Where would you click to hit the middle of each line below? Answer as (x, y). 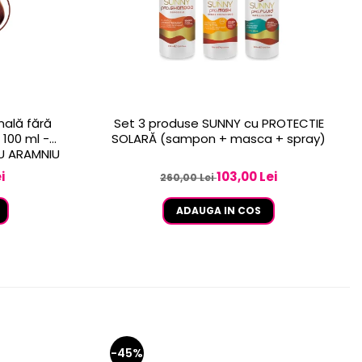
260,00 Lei (188, 178)
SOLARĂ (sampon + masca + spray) (219, 139)
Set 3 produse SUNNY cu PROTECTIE (219, 124)
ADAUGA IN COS (219, 211)
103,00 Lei (247, 177)
